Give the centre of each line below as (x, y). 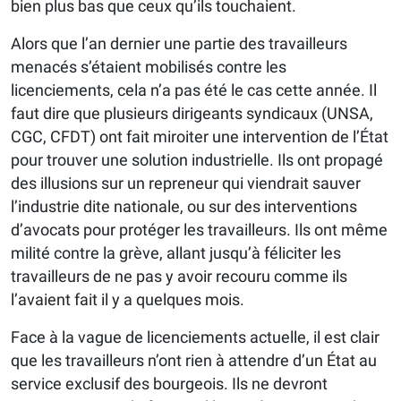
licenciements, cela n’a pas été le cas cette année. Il (194, 90)
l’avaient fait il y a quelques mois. (128, 300)
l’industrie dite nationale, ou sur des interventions (184, 207)
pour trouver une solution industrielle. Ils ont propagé (197, 160)
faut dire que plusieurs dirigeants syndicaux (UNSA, (192, 114)
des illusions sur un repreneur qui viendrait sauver (186, 183)
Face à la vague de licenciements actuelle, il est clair (195, 337)
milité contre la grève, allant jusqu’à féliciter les (176, 253)
